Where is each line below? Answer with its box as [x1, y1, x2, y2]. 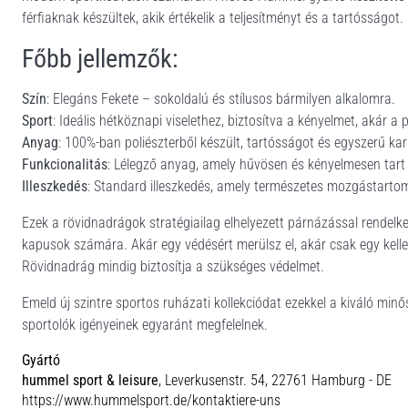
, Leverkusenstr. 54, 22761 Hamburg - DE [158, 372, 392, 389]
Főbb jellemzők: [22, 44, 178, 74]
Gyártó [22, 352, 60, 369]
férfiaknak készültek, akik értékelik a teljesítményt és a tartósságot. [22, 9, 403, 26]
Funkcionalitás [22, 156, 107, 173]
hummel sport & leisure [22, 372, 158, 389]
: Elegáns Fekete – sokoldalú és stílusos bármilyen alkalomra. [46, 90, 395, 107]
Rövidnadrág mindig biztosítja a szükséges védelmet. [22, 258, 324, 275]
